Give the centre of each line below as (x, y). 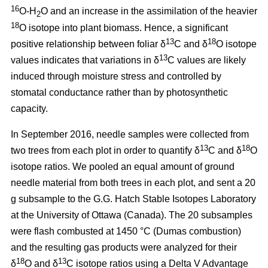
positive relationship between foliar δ (88, 44)
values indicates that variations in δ (85, 60)
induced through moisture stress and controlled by (116, 76)
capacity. (29, 108)
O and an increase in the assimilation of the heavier (149, 11)
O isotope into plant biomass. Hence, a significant (124, 28)
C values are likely (207, 60)
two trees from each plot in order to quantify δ (105, 150)
